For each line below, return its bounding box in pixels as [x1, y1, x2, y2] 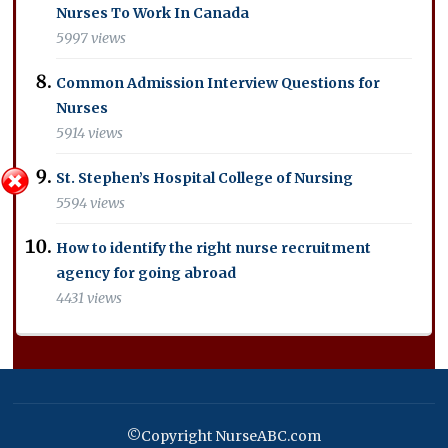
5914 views [56, 124, 124, 143]
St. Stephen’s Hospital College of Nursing [56, 168, 354, 187]
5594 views [56, 194, 126, 213]
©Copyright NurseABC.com [127, 426, 321, 445]
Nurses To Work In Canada [56, 3, 250, 22]
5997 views [56, 29, 127, 48]
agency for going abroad [56, 263, 237, 282]
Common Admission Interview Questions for [56, 73, 381, 92]
